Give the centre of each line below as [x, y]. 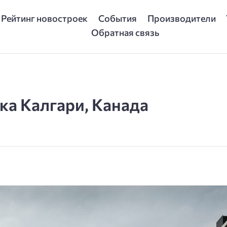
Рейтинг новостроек [45, 18]
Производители [181, 18]
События [117, 18]
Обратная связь [125, 32]
